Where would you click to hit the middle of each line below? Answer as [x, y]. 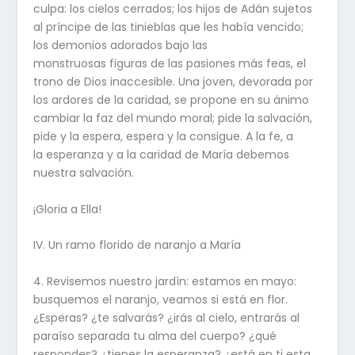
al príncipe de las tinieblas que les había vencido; [169, 27]
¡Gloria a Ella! [68, 209]
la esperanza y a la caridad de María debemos [162, 155]
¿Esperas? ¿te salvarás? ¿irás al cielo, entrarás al [167, 317]
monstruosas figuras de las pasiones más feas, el [170, 64]
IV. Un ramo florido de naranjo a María [137, 245]
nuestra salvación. [84, 173]
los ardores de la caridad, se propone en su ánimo [172, 100]
